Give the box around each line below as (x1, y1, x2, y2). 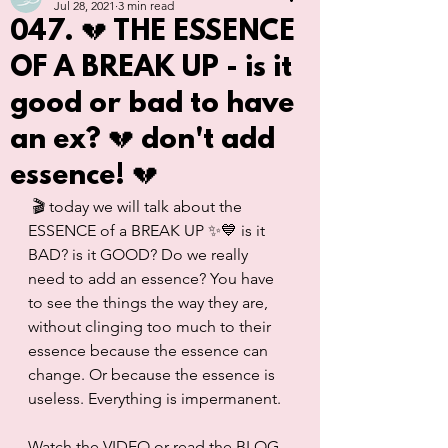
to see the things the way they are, (28, 293, 272, 313)
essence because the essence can (28, 341, 272, 361)
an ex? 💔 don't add (10, 125, 275, 158)
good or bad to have (10, 89, 294, 122)
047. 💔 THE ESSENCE (10, 17, 295, 50)
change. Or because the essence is (28, 365, 279, 385)
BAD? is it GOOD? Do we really (28, 245, 252, 265)
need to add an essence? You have (28, 269, 278, 289)
